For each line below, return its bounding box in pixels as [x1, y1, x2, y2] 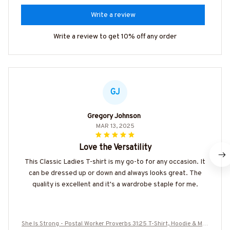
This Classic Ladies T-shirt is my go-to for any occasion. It [25, 158, 205, 167]
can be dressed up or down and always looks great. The [28, 169, 202, 178]
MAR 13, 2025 [95, 122, 135, 131]
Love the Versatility [79, 143, 151, 154]
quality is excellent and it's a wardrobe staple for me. [32, 180, 198, 189]
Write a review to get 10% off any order [53, 32, 177, 42]
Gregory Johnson [87, 112, 141, 121]
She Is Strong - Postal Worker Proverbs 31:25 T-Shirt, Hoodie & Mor [22, 220, 208, 228]
